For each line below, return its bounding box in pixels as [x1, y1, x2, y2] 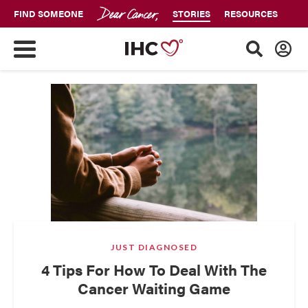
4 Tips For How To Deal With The [41, 258, 267, 280]
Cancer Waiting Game [78, 277, 230, 298]
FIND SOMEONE [14, 7, 83, 20]
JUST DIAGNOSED [111, 242, 197, 252]
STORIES [173, 7, 210, 20]
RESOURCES [224, 7, 278, 20]
